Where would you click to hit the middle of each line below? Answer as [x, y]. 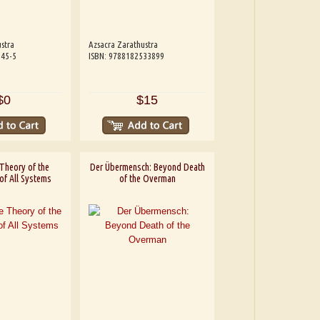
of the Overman [147, 178]
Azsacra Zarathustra [124, 45]
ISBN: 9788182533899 [127, 56]
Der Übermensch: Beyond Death [147, 167]
